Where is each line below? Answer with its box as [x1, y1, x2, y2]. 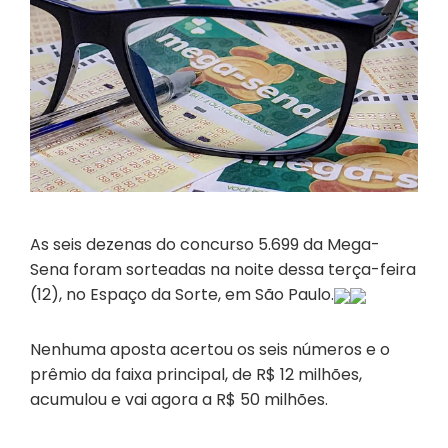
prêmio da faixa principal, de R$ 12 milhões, [30, 363, 362, 387]
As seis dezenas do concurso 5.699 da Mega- [30, 233, 380, 257]
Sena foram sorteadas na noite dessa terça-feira [30, 258, 416, 282]
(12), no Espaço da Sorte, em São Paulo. [30, 283, 334, 307]
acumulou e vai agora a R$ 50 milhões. [30, 388, 328, 412]
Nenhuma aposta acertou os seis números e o [30, 338, 390, 362]
